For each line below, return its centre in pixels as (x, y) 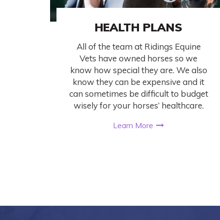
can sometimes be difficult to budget (138, 94)
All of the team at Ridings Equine (138, 47)
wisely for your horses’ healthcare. (138, 106)
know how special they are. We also (138, 70)
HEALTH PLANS (138, 27)
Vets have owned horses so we (138, 58)
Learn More (133, 125)
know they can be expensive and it (138, 82)
